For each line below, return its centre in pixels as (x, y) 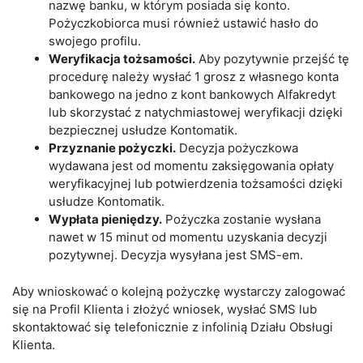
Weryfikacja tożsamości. (122, 59)
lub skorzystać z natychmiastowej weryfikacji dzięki (196, 112)
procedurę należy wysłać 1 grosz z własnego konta (194, 77)
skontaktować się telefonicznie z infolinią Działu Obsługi (173, 327)
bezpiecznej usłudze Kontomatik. (143, 130)
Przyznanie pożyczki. (112, 148)
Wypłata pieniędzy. (105, 219)
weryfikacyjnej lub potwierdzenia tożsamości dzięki (196, 184)
